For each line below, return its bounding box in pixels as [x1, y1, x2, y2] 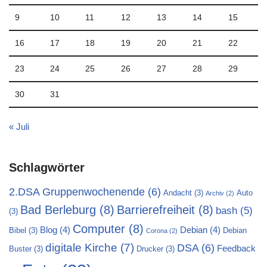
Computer [73, 222, 125, 235]
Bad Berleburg [20, 203, 96, 216]
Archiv [206, 190, 224, 197]
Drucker [136, 244, 163, 253]
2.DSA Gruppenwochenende [9, 185, 145, 198]
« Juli [9, 122, 29, 132]
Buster [9, 244, 32, 253]
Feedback [217, 243, 256, 253]
